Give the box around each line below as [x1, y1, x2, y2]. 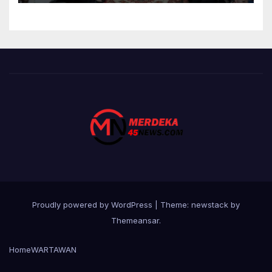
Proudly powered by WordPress [32, 200, 155, 210]
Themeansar [111, 216, 159, 226]
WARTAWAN [31, 245, 76, 255]
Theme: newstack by [160, 200, 240, 210]
